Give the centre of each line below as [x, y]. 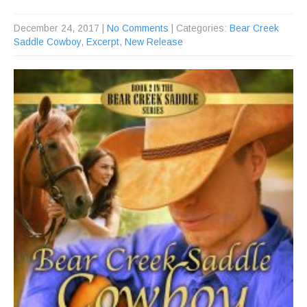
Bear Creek [254, 28]
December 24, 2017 [57, 28]
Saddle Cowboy [47, 42]
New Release [154, 42]
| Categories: [200, 28]
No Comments [138, 28]
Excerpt [103, 42]
